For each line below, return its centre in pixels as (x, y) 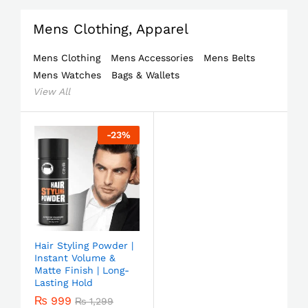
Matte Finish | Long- (82, 270)
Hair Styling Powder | (84, 245)
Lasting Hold (64, 283)
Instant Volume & (75, 258)
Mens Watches (67, 75)
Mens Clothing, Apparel (111, 29)
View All (52, 91)
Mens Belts (229, 58)
